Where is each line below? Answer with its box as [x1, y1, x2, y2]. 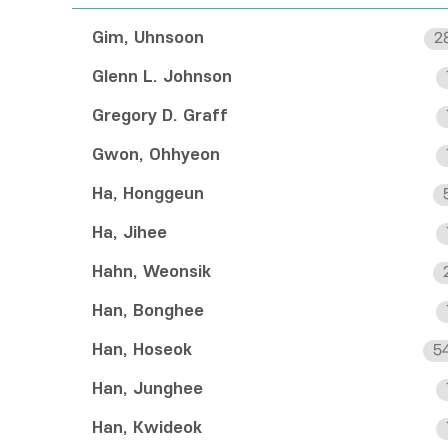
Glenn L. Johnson [92, 68, 232, 86]
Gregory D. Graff [92, 107, 228, 125]
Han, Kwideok [92, 419, 202, 437]
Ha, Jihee [92, 224, 167, 242]
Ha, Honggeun [92, 185, 204, 203]
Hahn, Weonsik [92, 263, 211, 281]
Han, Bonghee [92, 302, 204, 320]
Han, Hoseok [92, 341, 192, 359]
